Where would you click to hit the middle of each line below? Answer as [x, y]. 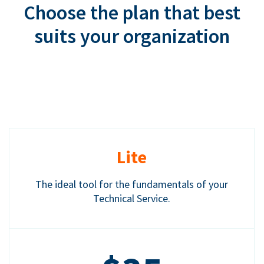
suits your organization [132, 36]
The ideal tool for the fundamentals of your [132, 184]
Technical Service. [132, 199]
